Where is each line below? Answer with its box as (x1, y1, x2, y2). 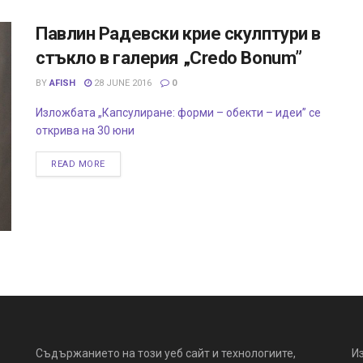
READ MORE (51, 159, 105, 170)
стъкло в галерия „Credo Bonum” (36, 48, 302, 69)
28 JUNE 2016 (92, 78, 152, 89)
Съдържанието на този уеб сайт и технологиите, (36, 346, 296, 360)
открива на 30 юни (36, 124, 139, 138)
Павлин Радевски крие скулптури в (36, 23, 321, 45)
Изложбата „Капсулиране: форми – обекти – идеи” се (36, 106, 321, 120)
